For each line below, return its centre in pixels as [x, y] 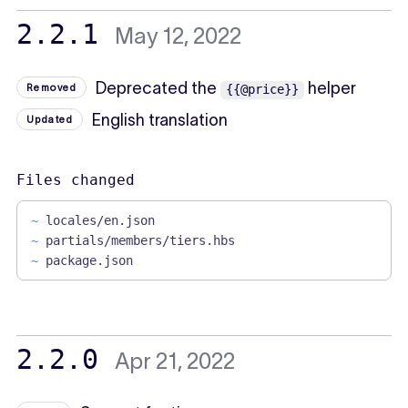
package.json [89, 260]
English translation [160, 120]
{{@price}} [263, 89]
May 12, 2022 [178, 36]
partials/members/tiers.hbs [140, 240]
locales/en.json [100, 220]
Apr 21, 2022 [174, 361]
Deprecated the [158, 88]
